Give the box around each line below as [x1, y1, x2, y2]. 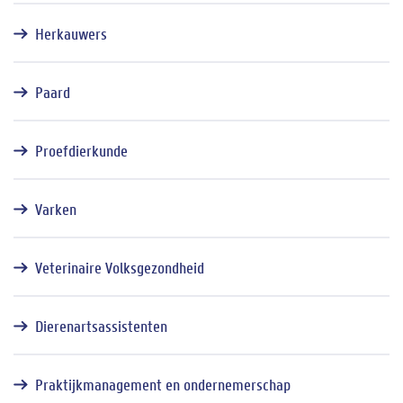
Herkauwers [35, 23, 107, 45]
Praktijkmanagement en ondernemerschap [35, 374, 291, 396]
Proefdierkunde [35, 140, 128, 162]
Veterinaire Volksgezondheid [35, 257, 204, 279]
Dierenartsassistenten [35, 316, 167, 337]
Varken [35, 199, 76, 220]
